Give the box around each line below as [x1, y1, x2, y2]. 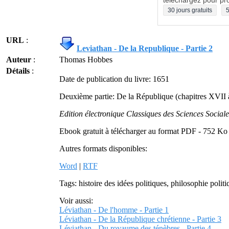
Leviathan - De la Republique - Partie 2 [77, 44, 213, 53]
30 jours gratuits [168, 7, 212, 14]
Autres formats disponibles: [59, 144, 147, 153]
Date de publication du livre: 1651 [59, 75, 169, 83]
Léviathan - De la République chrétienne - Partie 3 [59, 215, 221, 223]
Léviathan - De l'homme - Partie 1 [59, 205, 169, 214]
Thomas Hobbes [59, 55, 112, 64]
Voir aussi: [59, 196, 93, 205]
